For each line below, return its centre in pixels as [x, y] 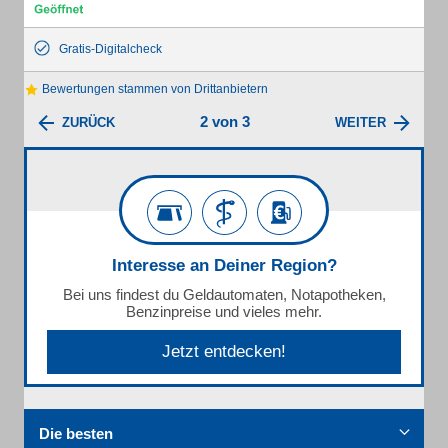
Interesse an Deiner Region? [224, 266]
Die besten [76, 434]
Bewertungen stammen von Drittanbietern [153, 89]
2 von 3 [224, 122]
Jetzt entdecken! [224, 352]
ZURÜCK [88, 123]
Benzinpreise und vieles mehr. [224, 312]
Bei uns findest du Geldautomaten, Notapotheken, [224, 295]
